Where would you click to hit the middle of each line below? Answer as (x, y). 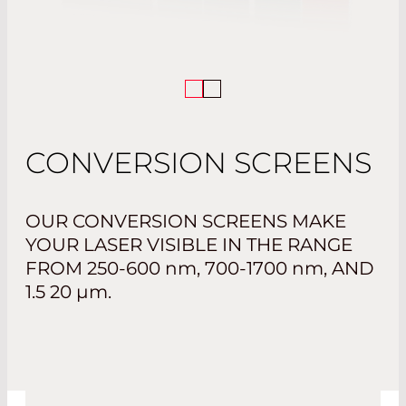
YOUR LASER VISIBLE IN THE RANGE (189, 245)
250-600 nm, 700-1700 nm (205, 269)
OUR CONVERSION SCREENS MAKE (186, 222)
